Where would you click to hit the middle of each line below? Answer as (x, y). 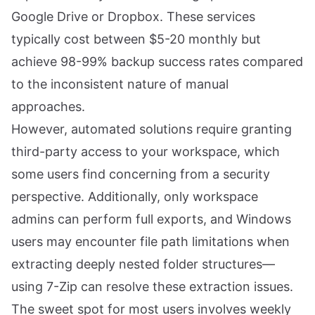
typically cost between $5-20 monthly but (136, 39)
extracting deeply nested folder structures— (143, 264)
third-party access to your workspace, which (146, 152)
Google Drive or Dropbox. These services (133, 17)
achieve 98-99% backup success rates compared (157, 62)
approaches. (48, 107)
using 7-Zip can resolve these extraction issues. (152, 287)
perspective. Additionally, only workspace (135, 197)
